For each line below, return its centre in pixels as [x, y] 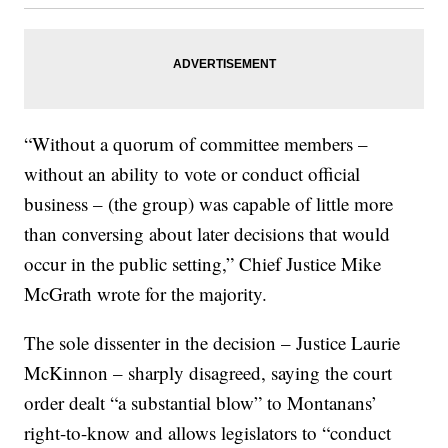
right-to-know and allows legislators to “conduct [208, 432]
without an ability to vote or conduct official [192, 173]
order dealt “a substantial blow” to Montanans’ [201, 402]
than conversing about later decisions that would [207, 233]
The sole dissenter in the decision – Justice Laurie [212, 342]
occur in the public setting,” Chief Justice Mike [203, 263]
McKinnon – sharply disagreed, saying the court [208, 372]
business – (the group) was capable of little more [209, 203]
